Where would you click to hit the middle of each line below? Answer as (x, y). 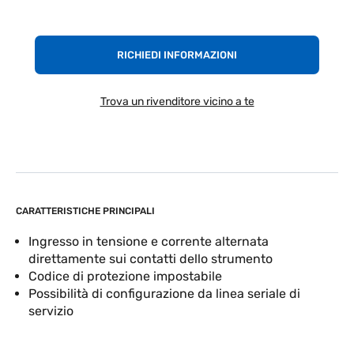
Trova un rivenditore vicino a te (177, 102)
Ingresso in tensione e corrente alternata (149, 241)
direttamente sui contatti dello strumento (151, 259)
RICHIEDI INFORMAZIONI (177, 55)
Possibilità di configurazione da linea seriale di (164, 294)
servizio (51, 311)
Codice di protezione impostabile (125, 276)
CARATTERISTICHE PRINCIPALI (85, 211)
